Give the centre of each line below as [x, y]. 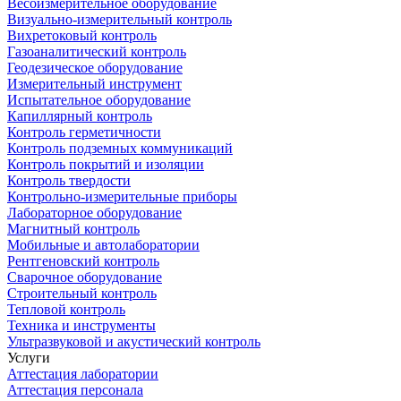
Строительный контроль [82, 293]
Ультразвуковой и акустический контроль [134, 341]
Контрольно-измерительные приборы [122, 196]
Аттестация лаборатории [83, 374]
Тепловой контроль [66, 309]
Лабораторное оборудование [94, 213]
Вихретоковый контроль [82, 35]
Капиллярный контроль [80, 116]
